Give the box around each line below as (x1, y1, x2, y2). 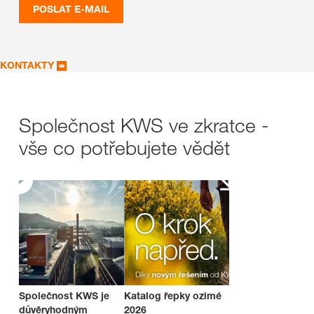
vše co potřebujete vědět (19, 135, 230, 160)
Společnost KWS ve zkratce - (19, 113, 268, 137)
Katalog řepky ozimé (124, 289, 221, 301)
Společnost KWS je (19, 289, 109, 301)
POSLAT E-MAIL (33, 2, 109, 15)
